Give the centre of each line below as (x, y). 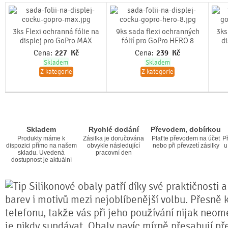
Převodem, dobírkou (186, 129)
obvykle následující (113, 146)
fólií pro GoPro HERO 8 (158, 41)
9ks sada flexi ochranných (158, 32)
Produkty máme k (41, 138)
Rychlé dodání (113, 129)
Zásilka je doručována (113, 138)
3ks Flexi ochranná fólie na (56, 32)
